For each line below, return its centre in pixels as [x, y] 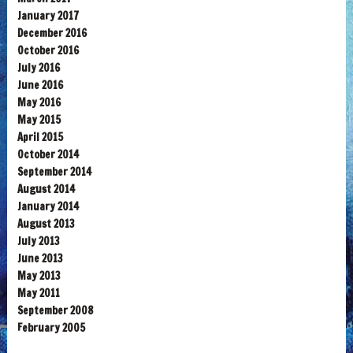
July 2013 [38, 242]
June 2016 [40, 85]
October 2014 [48, 155]
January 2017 [48, 16]
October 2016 [48, 51]
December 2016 [52, 33]
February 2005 [51, 328]
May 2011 [38, 294]
